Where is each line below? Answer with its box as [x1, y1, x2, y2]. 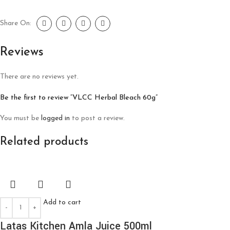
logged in [41, 114, 70, 122]
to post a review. [70, 114, 125, 122]
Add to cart [43, 198, 81, 206]
